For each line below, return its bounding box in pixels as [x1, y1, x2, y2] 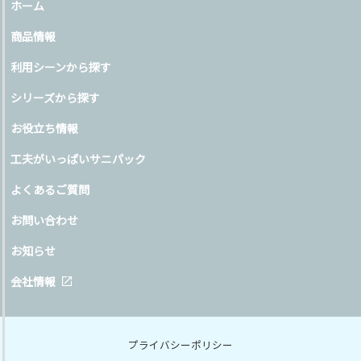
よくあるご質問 [10, 180, 90, 197]
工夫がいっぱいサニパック [10, 150, 147, 167]
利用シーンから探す [10, 58, 112, 75]
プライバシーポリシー [127, 336, 233, 352]
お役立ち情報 [10, 119, 79, 136]
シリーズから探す [10, 89, 101, 106]
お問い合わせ [10, 211, 79, 228]
